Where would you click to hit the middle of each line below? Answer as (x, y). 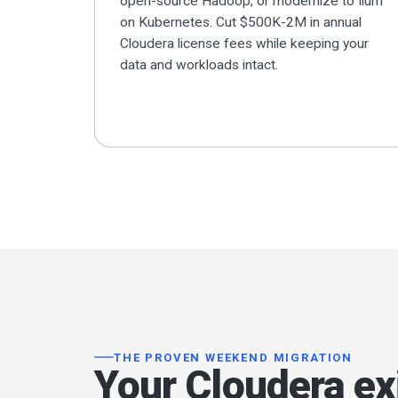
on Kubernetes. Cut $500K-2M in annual (241, 23)
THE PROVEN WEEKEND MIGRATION (233, 357)
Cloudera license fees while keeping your (244, 44)
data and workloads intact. (199, 65)
